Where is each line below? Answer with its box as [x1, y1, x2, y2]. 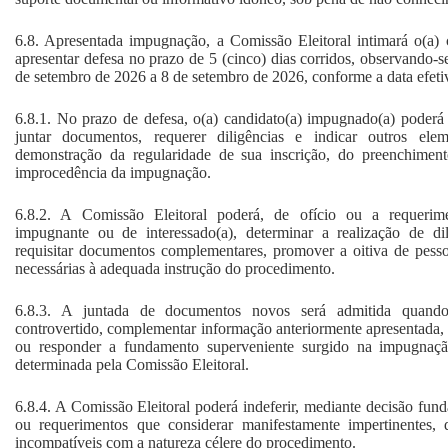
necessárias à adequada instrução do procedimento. [15, 259, 335, 277]
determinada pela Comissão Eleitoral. [15, 355, 249, 373]
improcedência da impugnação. [15, 163, 211, 181]
